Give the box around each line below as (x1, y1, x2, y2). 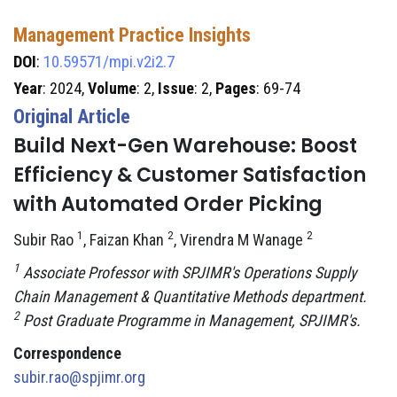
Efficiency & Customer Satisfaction (13, 161, 366, 189)
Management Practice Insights (13, 24, 251, 46)
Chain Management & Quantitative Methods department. (13, 287, 367, 306)
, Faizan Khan (83, 230, 167, 249)
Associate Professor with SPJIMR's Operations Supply (19, 263, 356, 282)
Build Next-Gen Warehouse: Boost (13, 132, 357, 160)
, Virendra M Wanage (174, 230, 307, 249)
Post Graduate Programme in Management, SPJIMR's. (19, 311, 361, 330)
